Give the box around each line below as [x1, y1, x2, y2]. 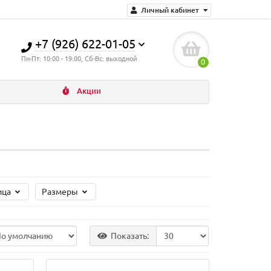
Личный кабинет [141, 6, 199, 14]
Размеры [41, 187, 80, 197]
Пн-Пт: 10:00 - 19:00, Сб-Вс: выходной [21, 55, 138, 62]
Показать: [111, 231, 149, 241]
